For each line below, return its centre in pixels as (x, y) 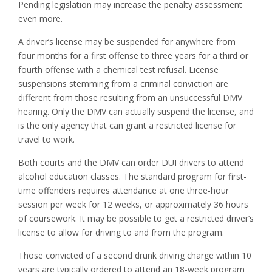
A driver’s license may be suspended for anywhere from (127, 42)
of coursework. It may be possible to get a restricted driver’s (136, 219)
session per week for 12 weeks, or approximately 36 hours (133, 205)
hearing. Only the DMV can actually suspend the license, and (136, 112)
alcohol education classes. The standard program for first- (132, 177)
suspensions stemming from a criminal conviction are (123, 84)
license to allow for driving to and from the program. (121, 233)
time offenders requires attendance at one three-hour (124, 191)
